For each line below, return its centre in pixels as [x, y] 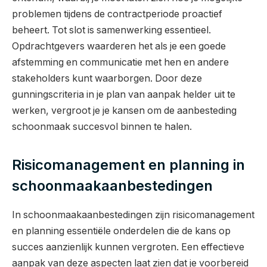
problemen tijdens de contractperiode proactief [117, 14]
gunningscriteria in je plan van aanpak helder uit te [124, 95]
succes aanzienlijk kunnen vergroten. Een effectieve [128, 247]
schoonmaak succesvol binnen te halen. [102, 127]
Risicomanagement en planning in [128, 164]
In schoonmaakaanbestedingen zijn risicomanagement [133, 215]
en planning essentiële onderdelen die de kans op [121, 231]
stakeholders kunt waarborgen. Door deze [107, 79]
